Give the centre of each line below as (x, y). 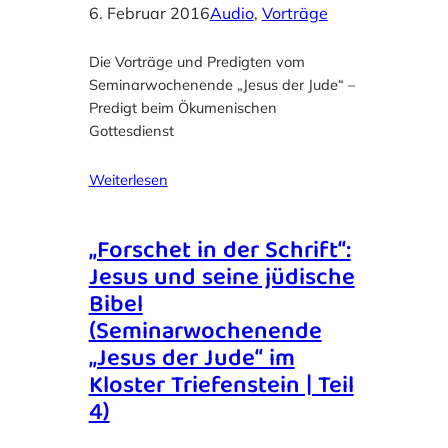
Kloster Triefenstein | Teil (221, 387)
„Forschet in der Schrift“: (219, 252)
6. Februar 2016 (149, 12)
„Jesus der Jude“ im (191, 360)
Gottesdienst (131, 130)
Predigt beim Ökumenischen (182, 107)
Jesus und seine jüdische (221, 279)
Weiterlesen (128, 180)
